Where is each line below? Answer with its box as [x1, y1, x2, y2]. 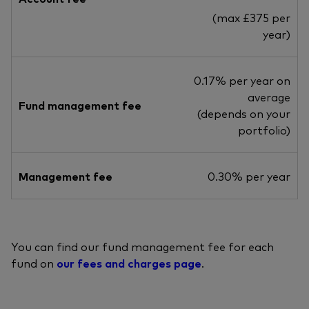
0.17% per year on [194, 72, 290, 88]
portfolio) [238, 122, 290, 138]
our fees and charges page [57, 255, 201, 271]
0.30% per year [208, 168, 290, 184]
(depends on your [197, 106, 290, 121]
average [248, 89, 290, 105]
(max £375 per [212, 10, 290, 26]
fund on [11, 255, 57, 271]
